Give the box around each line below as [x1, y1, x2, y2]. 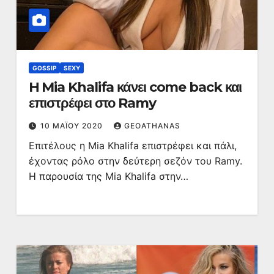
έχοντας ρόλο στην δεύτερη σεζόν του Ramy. [28, 155, 242, 167]
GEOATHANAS [124, 121, 180, 130]
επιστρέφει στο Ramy [28, 95, 156, 111]
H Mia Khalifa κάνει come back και [28, 79, 242, 95]
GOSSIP [32, 64, 56, 72]
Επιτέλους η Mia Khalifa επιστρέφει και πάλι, [28, 139, 237, 152]
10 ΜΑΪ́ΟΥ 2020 [40, 121, 105, 130]
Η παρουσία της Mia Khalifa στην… [28, 170, 188, 182]
